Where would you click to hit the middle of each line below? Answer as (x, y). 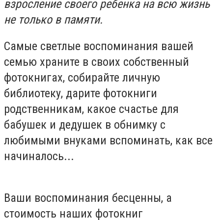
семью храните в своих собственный (96, 62)
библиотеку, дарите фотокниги (81, 93)
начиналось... (41, 156)
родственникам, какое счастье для (91, 109)
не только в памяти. (53, 20)
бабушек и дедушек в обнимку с (85, 124)
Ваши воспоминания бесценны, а (88, 198)
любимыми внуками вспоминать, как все (108, 140)
